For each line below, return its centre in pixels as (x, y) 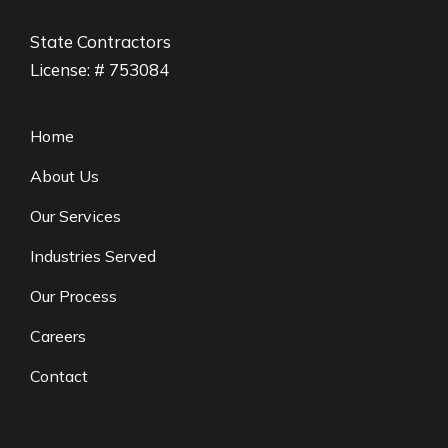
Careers (58, 336)
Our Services (75, 216)
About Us (64, 176)
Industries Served (93, 256)
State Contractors (100, 42)
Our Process (73, 296)
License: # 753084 (99, 70)
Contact (59, 376)
